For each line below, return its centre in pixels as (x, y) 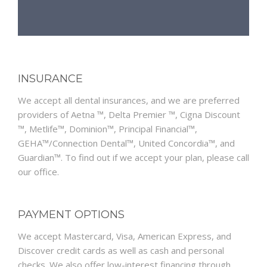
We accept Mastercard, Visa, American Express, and (125, 236)
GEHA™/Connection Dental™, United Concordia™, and (126, 143)
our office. (38, 172)
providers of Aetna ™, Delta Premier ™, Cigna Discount (129, 115)
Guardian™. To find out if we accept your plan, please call (133, 158)
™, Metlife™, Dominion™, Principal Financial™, (108, 129)
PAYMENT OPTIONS (71, 215)
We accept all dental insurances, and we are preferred (129, 100)
